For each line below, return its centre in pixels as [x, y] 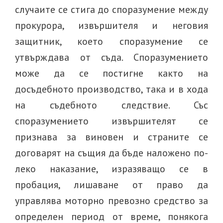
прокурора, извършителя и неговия [111, 25]
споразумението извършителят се [111, 121]
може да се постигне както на [111, 73]
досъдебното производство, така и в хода [111, 89]
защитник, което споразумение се [111, 41]
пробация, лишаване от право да [111, 185]
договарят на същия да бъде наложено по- [111, 153]
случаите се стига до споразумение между [111, 9]
